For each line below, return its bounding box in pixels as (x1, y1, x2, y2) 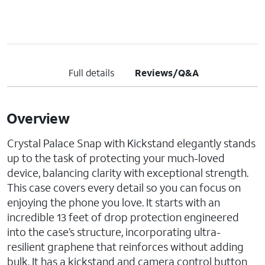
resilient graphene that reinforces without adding (7, 240, 244, 254)
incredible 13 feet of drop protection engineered (7, 210, 239, 224)
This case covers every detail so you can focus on (7, 180, 241, 195)
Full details (68, 66, 114, 79)
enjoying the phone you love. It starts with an (7, 195, 220, 209)
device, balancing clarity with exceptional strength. (7, 166, 248, 180)
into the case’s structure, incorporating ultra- (7, 225, 221, 239)
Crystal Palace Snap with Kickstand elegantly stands (7, 136, 256, 150)
